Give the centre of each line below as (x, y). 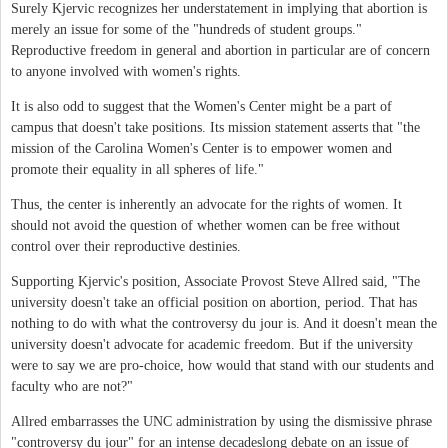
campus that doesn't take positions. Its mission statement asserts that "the (215, 127)
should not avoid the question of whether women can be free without (205, 225)
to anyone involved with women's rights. (126, 71)
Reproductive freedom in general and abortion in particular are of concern (220, 50)
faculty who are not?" (72, 386)
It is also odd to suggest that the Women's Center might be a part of (201, 106)
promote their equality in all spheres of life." (137, 169)
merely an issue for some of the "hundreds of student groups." (186, 29)
